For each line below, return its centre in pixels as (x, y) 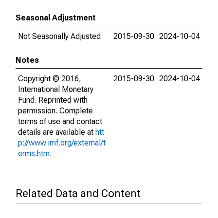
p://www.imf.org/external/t (62, 143)
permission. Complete (55, 111)
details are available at (57, 132)
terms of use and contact (60, 121)
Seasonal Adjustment (56, 18)
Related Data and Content (78, 193)
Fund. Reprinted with (53, 100)
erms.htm (34, 154)
